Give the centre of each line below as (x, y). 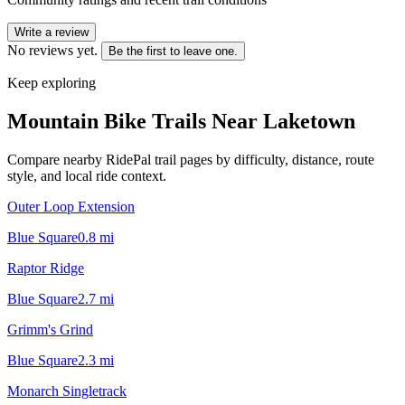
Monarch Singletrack (67, 391)
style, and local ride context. (87, 175)
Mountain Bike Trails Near (135, 121)
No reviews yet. (52, 50)
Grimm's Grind (50, 329)
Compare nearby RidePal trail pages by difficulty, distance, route (191, 159)
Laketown (309, 121)
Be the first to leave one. (173, 51)
